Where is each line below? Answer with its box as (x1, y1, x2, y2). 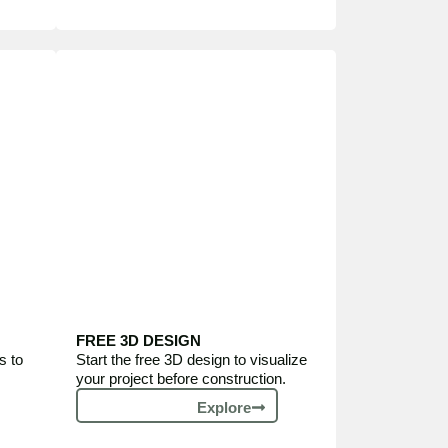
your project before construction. (76, 370, 286, 387)
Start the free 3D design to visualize (76, 351, 307, 368)
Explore (197, 399, 251, 416)
